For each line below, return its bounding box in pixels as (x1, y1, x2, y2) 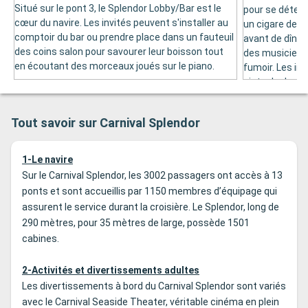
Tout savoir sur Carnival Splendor (11, 115, 200, 131)
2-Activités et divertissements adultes (22, 265, 199, 276)
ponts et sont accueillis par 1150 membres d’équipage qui (22, 186, 277, 197)
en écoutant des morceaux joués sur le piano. (14, 60, 214, 72)
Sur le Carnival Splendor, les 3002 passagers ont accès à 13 (22, 170, 283, 181)
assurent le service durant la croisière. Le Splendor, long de (22, 201, 279, 213)
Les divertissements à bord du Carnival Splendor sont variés (22, 280, 286, 292)
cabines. (22, 233, 59, 245)
